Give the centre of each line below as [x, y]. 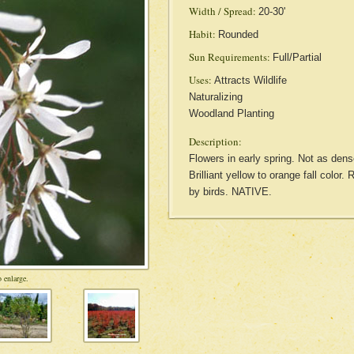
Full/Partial [297, 57]
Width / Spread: [222, 11]
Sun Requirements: [229, 57]
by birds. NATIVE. [230, 192]
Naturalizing [215, 97]
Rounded [238, 34]
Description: [215, 141]
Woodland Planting [231, 113]
